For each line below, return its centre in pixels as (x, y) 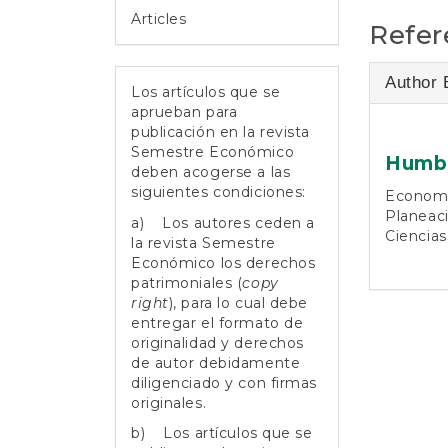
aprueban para (184, 112)
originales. (169, 402)
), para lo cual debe (238, 302)
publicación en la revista (220, 132)
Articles (159, 19)
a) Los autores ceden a (223, 222)
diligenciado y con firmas (224, 382)
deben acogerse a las (211, 172)
